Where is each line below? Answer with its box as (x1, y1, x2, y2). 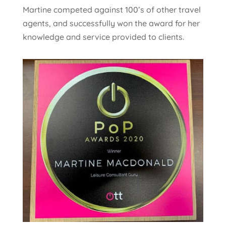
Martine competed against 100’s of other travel (22, 4, 201, 15)
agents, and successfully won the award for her (22, 18, 200, 28)
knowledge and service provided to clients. (22, 31, 184, 42)
